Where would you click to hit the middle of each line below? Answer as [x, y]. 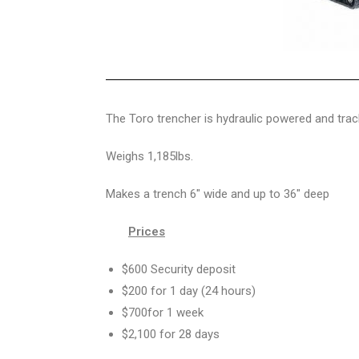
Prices [147, 232]
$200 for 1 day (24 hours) [189, 291]
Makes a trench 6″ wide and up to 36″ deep [218, 194]
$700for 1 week [163, 313]
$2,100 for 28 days [171, 334]
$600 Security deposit [179, 269]
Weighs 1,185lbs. [151, 156]
